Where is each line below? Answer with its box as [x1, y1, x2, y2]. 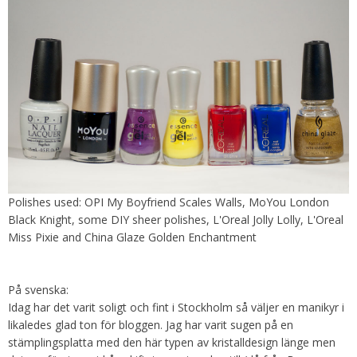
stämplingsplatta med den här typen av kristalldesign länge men [8, 335, 335, 351]
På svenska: [8, 282, 69, 298]
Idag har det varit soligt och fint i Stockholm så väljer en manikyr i [8, 300, 344, 316]
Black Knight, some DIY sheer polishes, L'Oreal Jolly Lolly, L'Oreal [8, 212, 343, 228]
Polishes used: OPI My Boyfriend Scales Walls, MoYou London [8, 194, 329, 210]
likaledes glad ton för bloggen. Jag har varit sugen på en [8, 317, 293, 333]
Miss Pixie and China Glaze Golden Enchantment [8, 229, 257, 245]
